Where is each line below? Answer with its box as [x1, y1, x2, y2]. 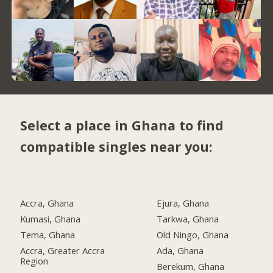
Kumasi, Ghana [20, 212, 81, 225]
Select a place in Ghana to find [20, 116, 224, 135]
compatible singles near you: [20, 138, 213, 156]
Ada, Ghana [157, 244, 204, 257]
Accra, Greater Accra [20, 244, 105, 257]
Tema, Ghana [20, 228, 76, 241]
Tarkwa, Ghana [157, 212, 219, 225]
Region [20, 254, 49, 267]
